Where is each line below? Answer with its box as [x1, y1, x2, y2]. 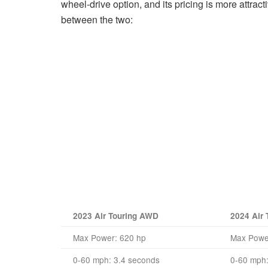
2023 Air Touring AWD [73, 209, 159, 221]
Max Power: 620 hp [73, 231, 146, 243]
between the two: [61, 12, 133, 26]
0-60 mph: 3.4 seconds [73, 253, 160, 266]
